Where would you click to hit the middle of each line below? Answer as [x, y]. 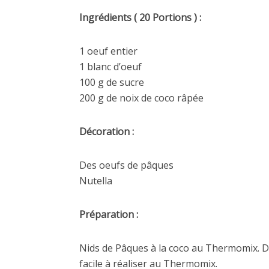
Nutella [96, 181]
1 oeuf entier [108, 51]
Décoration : [107, 131]
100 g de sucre [112, 82]
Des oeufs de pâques [126, 165]
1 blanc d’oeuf [110, 67]
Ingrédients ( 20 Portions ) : [141, 17]
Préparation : [110, 214]
